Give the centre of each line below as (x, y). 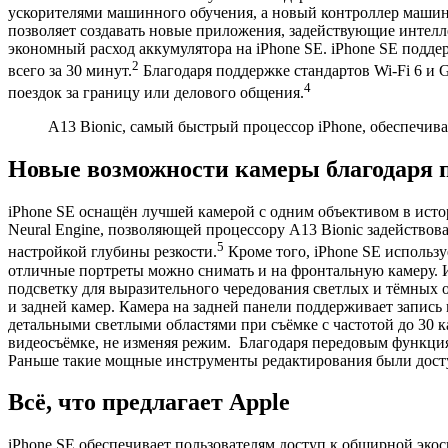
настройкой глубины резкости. (112, 252)
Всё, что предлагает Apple (149, 402)
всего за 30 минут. (70, 71)
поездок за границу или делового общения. (156, 93)
